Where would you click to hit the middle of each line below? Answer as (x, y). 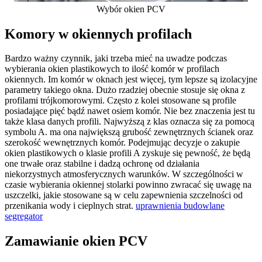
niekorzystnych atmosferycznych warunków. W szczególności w (124, 174)
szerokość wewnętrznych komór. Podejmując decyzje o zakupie (122, 143)
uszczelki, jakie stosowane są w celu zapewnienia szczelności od (124, 195)
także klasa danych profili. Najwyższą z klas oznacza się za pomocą (130, 122)
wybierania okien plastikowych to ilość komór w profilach (112, 69)
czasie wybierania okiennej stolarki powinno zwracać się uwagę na (128, 185)
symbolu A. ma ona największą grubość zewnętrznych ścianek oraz (129, 132)
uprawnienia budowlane (180, 206)
